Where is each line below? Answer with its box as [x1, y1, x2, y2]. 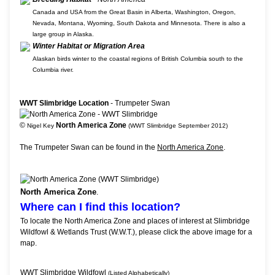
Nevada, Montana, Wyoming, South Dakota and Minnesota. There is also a [33, 20, 246, 27]
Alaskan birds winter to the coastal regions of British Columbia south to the [33, 55, 243, 63]
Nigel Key [27, 122, 54, 130]
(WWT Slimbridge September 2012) [128, 122, 228, 130]
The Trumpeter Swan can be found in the [20, 143, 157, 152]
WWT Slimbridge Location [20, 99, 109, 108]
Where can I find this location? [20, 201, 180, 214]
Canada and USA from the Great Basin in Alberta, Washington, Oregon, [33, 9, 236, 16]
